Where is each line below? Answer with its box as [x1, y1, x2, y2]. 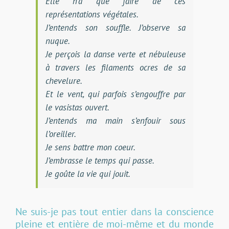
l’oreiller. [45, 128, 76, 140]
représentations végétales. [45, 8, 139, 20]
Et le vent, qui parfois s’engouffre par [45, 88, 186, 100]
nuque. [45, 35, 70, 47]
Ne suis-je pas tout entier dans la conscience [15, 204, 214, 218]
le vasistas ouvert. [45, 101, 109, 113]
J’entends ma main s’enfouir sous [45, 114, 186, 126]
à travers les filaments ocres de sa [45, 61, 186, 73]
